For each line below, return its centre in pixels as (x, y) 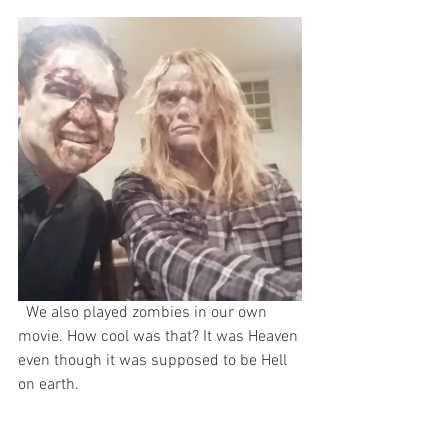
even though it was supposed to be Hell (154, 360)
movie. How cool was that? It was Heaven (160, 336)
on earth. (48, 384)
